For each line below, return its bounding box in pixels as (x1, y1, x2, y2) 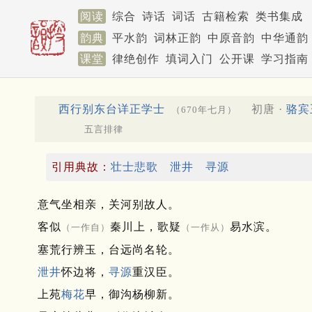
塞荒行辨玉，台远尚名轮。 (38, 244, 180, 256)
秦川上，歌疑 (110, 221, 181, 233)
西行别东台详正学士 (58, 102, 165, 115)
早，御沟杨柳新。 (85, 288, 180, 301)
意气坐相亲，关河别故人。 (38, 198, 180, 211)
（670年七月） (171, 104, 237, 115)
